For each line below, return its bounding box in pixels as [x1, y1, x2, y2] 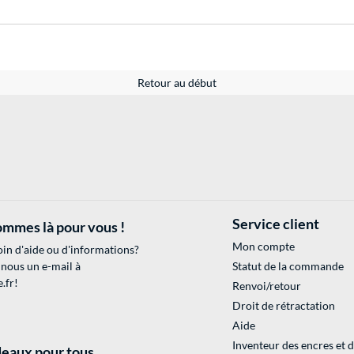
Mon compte [232, 239, 295, 254]
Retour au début [137, 76, 217, 90]
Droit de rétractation [232, 299, 335, 313]
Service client [232, 215, 319, 233]
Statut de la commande [232, 259, 344, 273]
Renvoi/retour [232, 279, 301, 293]
